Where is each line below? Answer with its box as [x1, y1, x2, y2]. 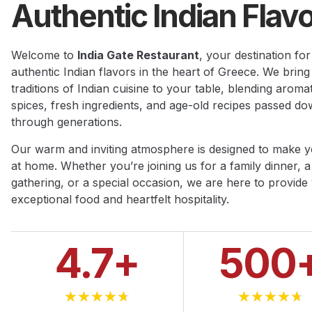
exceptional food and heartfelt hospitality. [11, 192, 229, 206]
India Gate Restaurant [77, 48, 199, 63]
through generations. [11, 115, 122, 130]
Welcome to [11, 48, 77, 63]
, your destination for [199, 48, 311, 63]
